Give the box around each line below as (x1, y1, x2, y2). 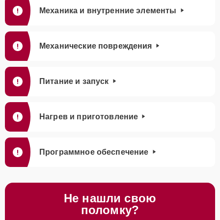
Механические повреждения (39, 42, 152, 50)
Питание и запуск (39, 77, 109, 85)
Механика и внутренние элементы (39, 6, 177, 15)
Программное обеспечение (39, 148, 149, 156)
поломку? (81, 203, 139, 217)
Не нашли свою (64, 192, 156, 205)
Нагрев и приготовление (39, 112, 138, 121)
